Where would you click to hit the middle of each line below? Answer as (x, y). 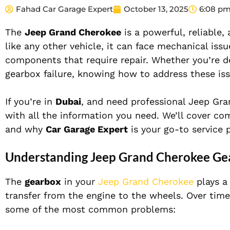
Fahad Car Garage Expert (64, 9)
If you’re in (30, 102)
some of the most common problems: (90, 209)
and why (25, 129)
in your (80, 182)
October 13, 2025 (156, 9)
